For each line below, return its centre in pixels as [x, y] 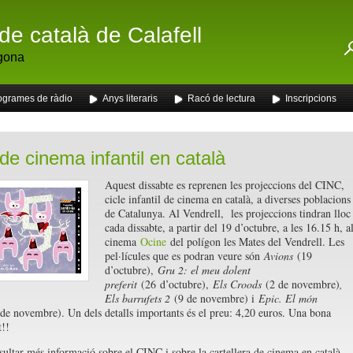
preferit [121, 284]
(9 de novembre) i [216, 298]
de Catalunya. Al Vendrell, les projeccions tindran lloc [227, 213]
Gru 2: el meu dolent [204, 270]
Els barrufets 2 [139, 298]
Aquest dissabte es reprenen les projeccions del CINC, [224, 185]
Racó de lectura [221, 98]
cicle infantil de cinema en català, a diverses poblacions [227, 199]
